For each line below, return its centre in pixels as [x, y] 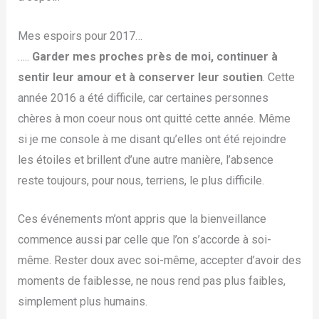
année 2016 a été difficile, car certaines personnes [143, 98]
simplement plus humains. [82, 302]
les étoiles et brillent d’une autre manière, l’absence [145, 159]
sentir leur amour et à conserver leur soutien [140, 77]
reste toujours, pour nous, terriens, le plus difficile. [141, 180]
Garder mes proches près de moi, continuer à [155, 56]
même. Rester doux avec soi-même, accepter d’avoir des [159, 261]
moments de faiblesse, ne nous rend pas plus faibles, [151, 281]
